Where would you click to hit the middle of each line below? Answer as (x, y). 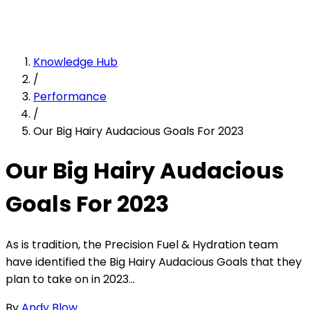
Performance (70, 97)
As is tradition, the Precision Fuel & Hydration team (142, 244)
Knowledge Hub (75, 62)
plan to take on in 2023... (70, 279)
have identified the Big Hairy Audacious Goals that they (154, 262)
